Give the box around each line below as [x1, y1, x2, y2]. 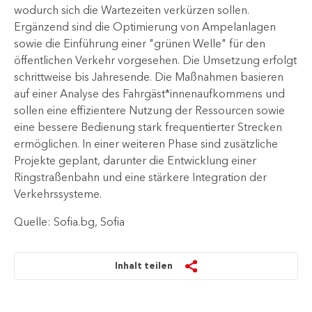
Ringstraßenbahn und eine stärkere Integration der [14, 170, 267, 184]
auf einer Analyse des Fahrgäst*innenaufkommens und [14, 86, 285, 100]
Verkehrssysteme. [14, 187, 102, 201]
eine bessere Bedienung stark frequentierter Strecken [14, 120, 282, 134]
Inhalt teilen [115, 260, 173, 271]
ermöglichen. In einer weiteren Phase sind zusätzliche [14, 136, 278, 150]
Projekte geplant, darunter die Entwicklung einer [14, 153, 256, 167]
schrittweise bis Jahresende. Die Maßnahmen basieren [14, 70, 283, 84]
